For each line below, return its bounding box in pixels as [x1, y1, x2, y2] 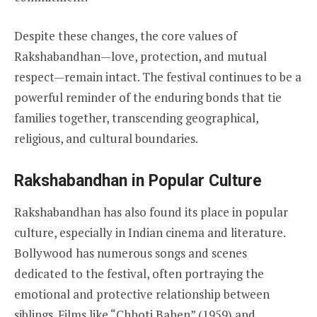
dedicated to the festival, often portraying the [14, 265, 264, 282]
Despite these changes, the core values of [14, 27, 237, 44]
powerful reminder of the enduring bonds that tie [14, 88, 282, 105]
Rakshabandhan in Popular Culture [14, 171, 262, 190]
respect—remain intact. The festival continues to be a [14, 68, 301, 85]
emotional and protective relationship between [14, 285, 270, 302]
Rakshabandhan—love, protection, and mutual [14, 47, 267, 64]
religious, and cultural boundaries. [14, 129, 198, 146]
